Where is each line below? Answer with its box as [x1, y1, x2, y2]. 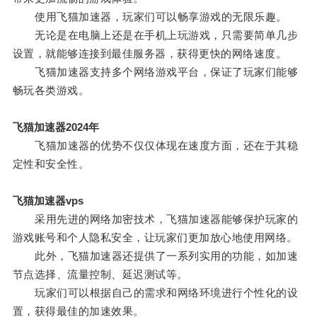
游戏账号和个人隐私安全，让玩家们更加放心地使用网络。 [12, 231, 298, 244]
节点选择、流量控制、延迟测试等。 [12, 268, 188, 281]
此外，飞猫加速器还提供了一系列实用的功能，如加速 [12, 250, 299, 263]
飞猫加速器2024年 [12, 121, 99, 134]
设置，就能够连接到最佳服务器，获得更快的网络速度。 [12, 47, 287, 60]
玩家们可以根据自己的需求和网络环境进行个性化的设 [12, 287, 299, 299]
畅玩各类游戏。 [12, 84, 90, 97]
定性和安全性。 [12, 158, 90, 171]
